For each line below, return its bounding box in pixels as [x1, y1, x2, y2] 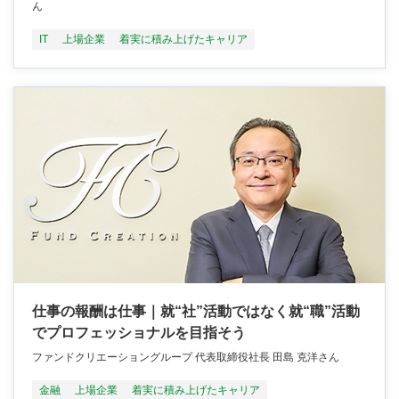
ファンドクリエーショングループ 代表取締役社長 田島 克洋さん [32, 351, 339, 364]
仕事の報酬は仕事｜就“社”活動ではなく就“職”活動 [32, 304, 360, 320]
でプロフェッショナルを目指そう [32, 325, 246, 341]
